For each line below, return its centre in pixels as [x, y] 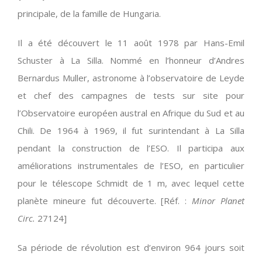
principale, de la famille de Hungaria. [89, 14]
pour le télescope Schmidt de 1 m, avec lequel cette [131, 183]
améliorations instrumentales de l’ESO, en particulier [131, 166]
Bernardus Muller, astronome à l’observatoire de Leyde [131, 78]
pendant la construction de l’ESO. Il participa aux [131, 148]
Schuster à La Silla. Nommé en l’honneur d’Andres [131, 61]
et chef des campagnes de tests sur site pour [131, 96]
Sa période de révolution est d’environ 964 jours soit [131, 248]
